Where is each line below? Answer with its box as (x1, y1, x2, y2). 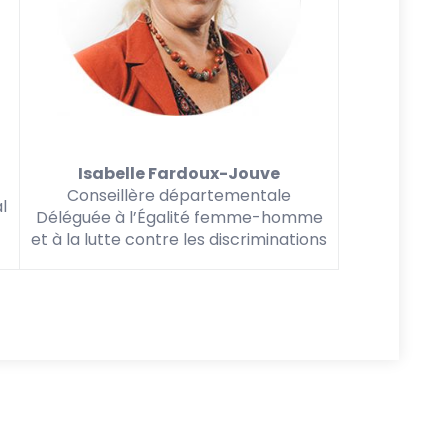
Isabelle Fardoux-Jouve (78, 161, 280, 185)
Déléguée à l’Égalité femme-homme (35, 205, 323, 229)
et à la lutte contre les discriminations (31, 227, 327, 251)
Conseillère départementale (67, 183, 291, 207)
